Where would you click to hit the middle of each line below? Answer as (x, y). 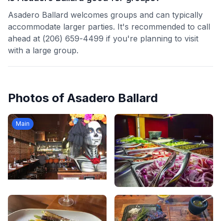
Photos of (37, 98)
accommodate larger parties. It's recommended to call (109, 27)
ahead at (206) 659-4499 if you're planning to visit (103, 38)
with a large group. (43, 50)
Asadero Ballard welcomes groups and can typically (105, 15)
